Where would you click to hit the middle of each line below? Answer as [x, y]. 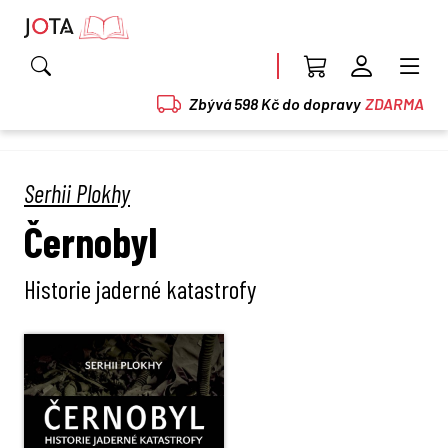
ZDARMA [394, 103]
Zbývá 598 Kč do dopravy [275, 103]
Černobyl [90, 240]
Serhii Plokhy [77, 192]
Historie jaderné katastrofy [140, 288]
